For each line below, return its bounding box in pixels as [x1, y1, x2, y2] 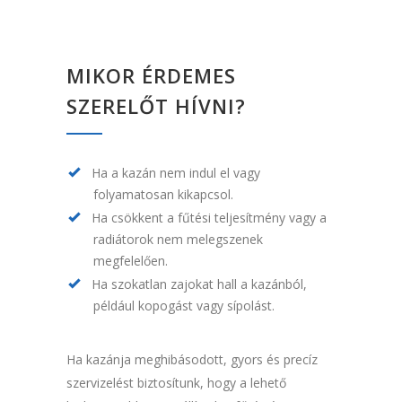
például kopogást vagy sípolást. [93, 297, 275, 315]
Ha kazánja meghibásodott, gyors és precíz [66, 351, 318, 369]
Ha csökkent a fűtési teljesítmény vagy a [92, 209, 327, 227]
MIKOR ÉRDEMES [66, 62, 236, 90]
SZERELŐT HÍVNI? [66, 92, 246, 120]
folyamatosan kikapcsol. [93, 186, 233, 204]
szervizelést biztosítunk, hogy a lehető [66, 374, 286, 392]
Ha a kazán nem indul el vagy [92, 164, 260, 182]
